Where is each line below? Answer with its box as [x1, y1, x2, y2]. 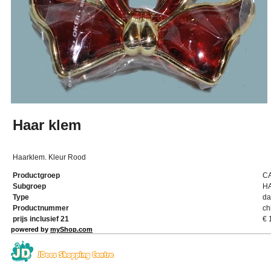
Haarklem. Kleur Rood [13, 153, 86, 162]
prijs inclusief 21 [13, 215, 69, 223]
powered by [11, 226, 50, 233]
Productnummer [13, 204, 69, 212]
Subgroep [13, 182, 46, 191]
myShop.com [50, 226, 93, 233]
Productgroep [13, 171, 60, 180]
